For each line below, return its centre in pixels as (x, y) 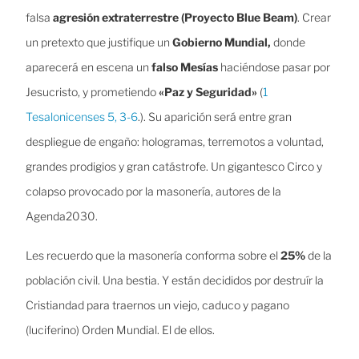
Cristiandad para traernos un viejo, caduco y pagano (157, 305)
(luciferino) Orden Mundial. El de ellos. (120, 329)
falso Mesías (184, 67)
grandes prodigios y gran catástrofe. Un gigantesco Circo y (173, 166)
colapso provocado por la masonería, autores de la (153, 191)
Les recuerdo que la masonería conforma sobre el (153, 255)
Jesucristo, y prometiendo (92, 91)
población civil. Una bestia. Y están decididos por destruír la (174, 280)
